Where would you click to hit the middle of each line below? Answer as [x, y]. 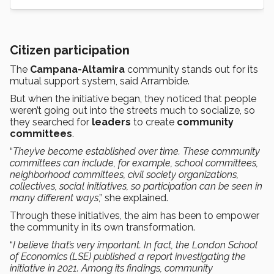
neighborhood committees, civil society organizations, [124, 174]
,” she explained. [133, 198]
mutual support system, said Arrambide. [100, 81]
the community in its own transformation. [104, 227]
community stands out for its [191, 69]
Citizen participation [70, 50]
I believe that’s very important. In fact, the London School [135, 245]
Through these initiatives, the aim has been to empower [135, 215]
